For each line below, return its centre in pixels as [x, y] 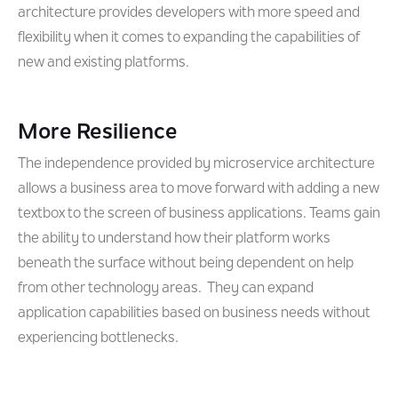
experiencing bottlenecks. [98, 338]
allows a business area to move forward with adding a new [199, 189]
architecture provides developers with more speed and [189, 13]
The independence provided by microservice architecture [196, 164]
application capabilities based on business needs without [194, 314]
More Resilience [98, 133]
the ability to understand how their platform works [174, 239]
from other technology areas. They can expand [166, 289]
